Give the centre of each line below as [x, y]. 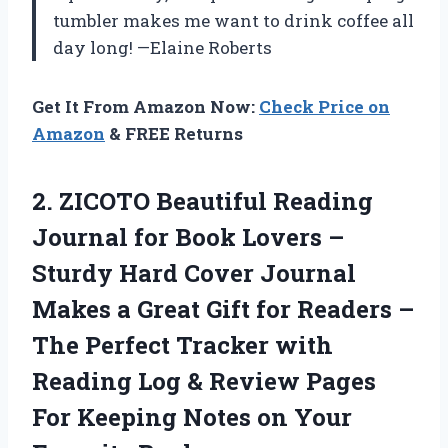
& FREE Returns [174, 133]
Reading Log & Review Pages [204, 380]
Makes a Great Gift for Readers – [223, 308]
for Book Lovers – [236, 236]
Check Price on [324, 106]
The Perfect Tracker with [182, 344]
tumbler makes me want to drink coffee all [233, 20]
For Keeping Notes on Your [192, 416]
